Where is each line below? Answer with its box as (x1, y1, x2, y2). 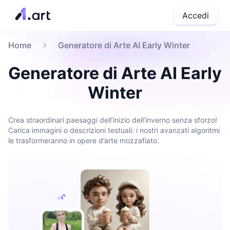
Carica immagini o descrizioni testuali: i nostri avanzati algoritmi (8, 126, 220, 135)
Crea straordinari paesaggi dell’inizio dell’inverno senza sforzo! (8, 116, 217, 124)
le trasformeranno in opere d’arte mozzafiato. (8, 136, 159, 145)
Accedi (182, 10, 209, 21)
